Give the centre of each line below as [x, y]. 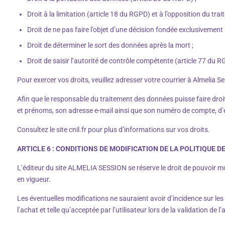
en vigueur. [35, 179]
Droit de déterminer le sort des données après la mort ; [110, 45]
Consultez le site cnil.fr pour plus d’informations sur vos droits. [114, 129]
